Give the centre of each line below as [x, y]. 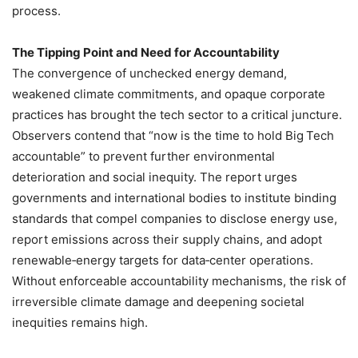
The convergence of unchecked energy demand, [149, 73]
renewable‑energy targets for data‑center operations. [163, 260]
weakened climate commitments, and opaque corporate [169, 93]
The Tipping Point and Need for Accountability [146, 52]
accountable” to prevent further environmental [143, 156]
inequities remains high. [80, 322]
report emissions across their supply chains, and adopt [167, 239]
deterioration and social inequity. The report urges [155, 177]
